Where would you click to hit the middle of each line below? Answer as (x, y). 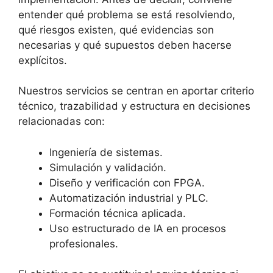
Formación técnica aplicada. (118, 213)
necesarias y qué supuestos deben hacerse (125, 45)
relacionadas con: (62, 121)
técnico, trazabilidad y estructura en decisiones (134, 106)
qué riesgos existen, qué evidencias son (116, 30)
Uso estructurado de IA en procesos (138, 228)
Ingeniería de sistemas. (106, 152)
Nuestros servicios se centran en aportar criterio (136, 91)
